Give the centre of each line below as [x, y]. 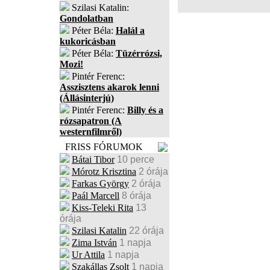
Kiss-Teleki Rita [102, 208]
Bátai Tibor [93, 159]
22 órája [146, 231]
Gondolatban [86, 18]
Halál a [130, 30]
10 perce [136, 159]
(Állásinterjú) [87, 98]
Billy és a [145, 110]
